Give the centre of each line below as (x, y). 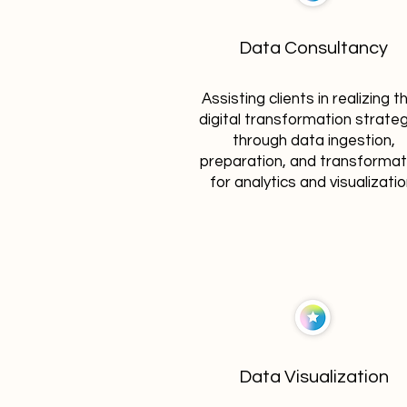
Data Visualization (313, 377)
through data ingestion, (313, 141)
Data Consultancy (313, 48)
